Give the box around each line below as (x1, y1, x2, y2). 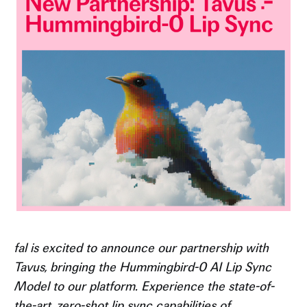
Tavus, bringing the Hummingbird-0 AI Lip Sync (14, 259, 271, 275)
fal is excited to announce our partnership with (14, 240, 269, 256)
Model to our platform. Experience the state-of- (14, 278, 274, 294)
